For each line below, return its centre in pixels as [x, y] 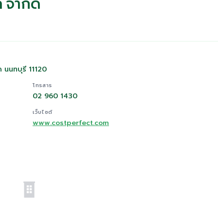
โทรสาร [42, 85]
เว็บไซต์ [43, 112]
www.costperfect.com [71, 123]
